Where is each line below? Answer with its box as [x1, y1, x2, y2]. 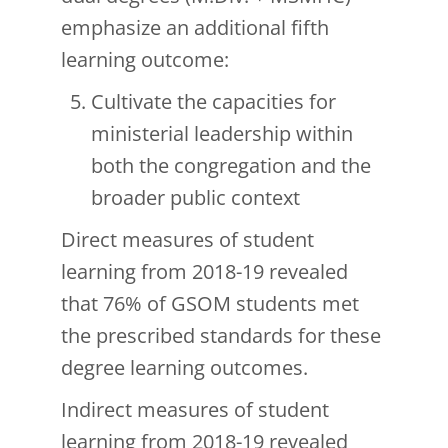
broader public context [91, 184, 300, 212]
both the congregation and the [91, 152, 371, 180]
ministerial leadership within [91, 120, 353, 148]
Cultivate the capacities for [91, 88, 336, 116]
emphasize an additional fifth [61, 14, 329, 42]
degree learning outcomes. [61, 354, 308, 382]
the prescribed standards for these [61, 322, 381, 350]
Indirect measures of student [61, 396, 329, 424]
